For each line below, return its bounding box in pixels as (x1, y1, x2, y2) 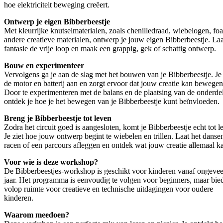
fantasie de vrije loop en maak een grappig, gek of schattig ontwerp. (4, 44, 216, 53)
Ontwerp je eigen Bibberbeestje (4, 17, 110, 26)
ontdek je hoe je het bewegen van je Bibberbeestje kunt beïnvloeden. (4, 97, 220, 106)
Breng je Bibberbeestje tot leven (4, 113, 111, 122)
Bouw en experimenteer (4, 61, 84, 70)
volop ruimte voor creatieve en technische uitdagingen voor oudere (4, 184, 213, 193)
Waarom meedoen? (4, 210, 69, 219)
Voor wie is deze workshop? (4, 157, 98, 166)
